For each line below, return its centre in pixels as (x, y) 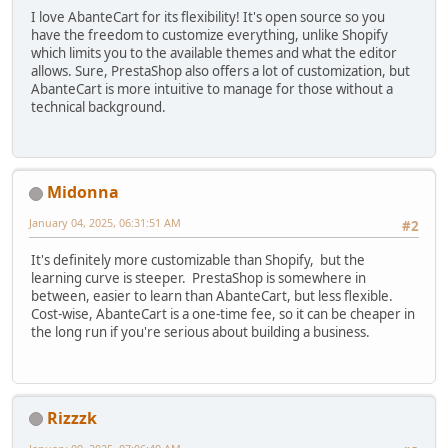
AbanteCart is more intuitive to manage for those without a (212, 88)
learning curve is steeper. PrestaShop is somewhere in (198, 278)
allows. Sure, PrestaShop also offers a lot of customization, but (220, 70)
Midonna (83, 191)
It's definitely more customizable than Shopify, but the (198, 260)
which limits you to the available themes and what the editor (214, 52)
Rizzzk (72, 417)
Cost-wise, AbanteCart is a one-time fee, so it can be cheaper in (223, 314)
